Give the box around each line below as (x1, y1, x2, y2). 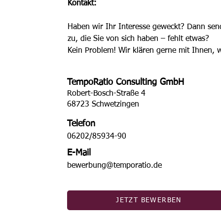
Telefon (67, 119, 96, 128)
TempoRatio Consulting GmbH (67, 78, 184, 87)
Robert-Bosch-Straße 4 (67, 90, 146, 98)
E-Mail (67, 148, 91, 157)
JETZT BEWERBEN (116, 196, 182, 204)
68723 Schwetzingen (67, 101, 140, 109)
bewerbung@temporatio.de (67, 162, 162, 170)
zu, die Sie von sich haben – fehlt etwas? (68, 35, 210, 43)
